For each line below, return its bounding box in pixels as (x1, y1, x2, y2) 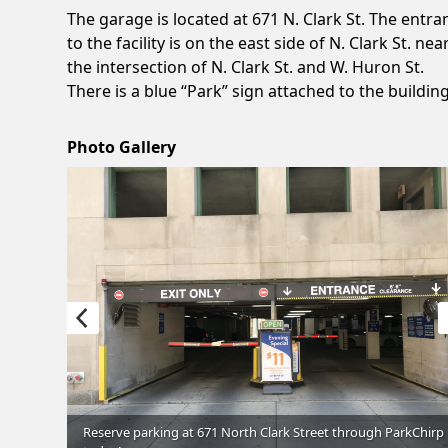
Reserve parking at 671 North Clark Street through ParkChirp (83, 423, 445, 442)
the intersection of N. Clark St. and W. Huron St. (67, 55, 425, 78)
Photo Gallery (67, 135, 177, 158)
